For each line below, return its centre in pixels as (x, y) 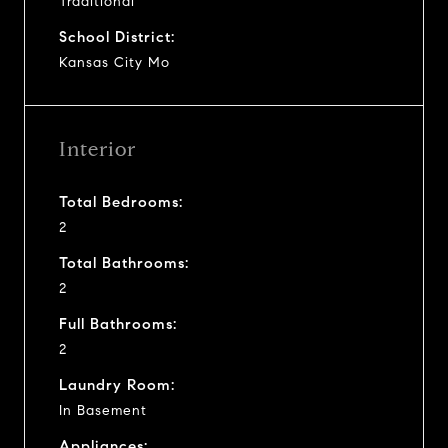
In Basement (103, 410)
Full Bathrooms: (118, 323)
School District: (117, 36)
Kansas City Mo (114, 62)
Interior (97, 149)
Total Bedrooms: (121, 201)
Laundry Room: (117, 384)
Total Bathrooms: (124, 262)
